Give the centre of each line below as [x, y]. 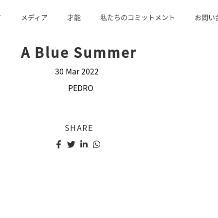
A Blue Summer [79, 52]
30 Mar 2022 [77, 71]
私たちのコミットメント [137, 17]
